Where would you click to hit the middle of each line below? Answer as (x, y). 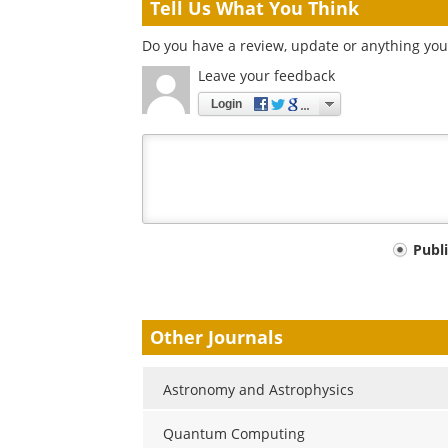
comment (188, 283)
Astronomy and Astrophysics (258, 389)
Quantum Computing (234, 433)
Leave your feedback (266, 75)
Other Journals (216, 337)
